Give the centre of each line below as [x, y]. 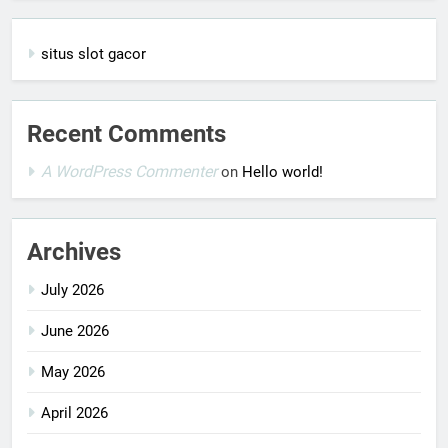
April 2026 [74, 412]
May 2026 [73, 371]
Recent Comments [126, 133]
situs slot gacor [93, 53]
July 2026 [72, 289]
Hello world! [282, 171]
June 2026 [75, 330]
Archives [74, 251]
